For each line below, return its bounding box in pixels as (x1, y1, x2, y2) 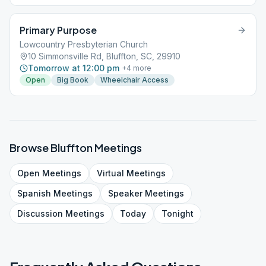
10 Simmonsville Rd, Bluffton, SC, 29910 (28, 51, 180, 61)
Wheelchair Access (100, 75, 169, 84)
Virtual (97, 168, 124, 178)
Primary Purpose (20, 24, 97, 36)
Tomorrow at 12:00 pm (28, 63, 119, 73)
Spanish (17, 188, 51, 198)
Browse (9, 141, 50, 154)
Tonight (161, 208, 194, 218)
